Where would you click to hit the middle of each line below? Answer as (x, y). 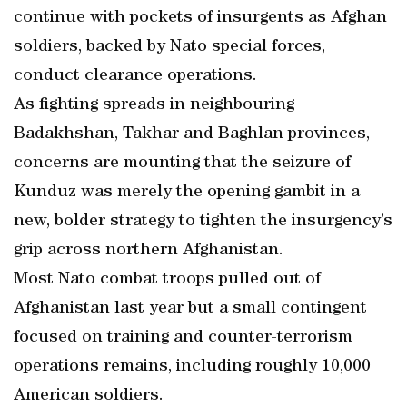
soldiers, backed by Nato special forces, (169, 47)
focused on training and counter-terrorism (183, 338)
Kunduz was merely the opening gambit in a (187, 193)
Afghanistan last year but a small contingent (190, 309)
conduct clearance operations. (135, 76)
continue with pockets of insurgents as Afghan (200, 18)
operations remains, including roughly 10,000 (192, 367)
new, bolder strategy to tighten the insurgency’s (203, 222)
